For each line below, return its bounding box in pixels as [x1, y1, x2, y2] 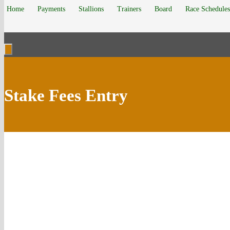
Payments [37, 5, 65, 13]
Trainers [117, 5, 141, 13]
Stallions [79, 5, 104, 13]
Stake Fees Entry [4, 86, 128, 105]
